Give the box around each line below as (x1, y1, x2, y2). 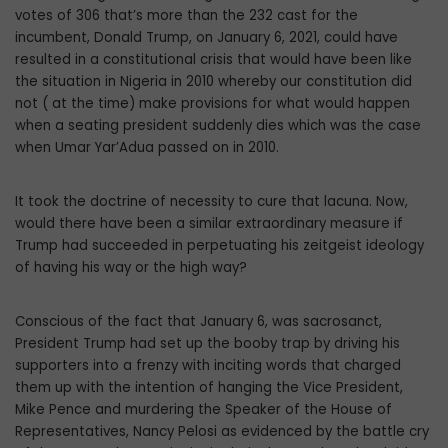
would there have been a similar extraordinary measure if (15, 214, 403, 234)
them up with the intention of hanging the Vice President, (15, 378, 403, 398)
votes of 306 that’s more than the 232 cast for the (15, 6, 358, 26)
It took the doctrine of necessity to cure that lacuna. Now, (15, 192, 408, 212)
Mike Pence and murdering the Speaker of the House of (15, 400, 392, 420)
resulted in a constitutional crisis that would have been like (15, 50, 412, 70)
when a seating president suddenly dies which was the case (15, 116, 421, 136)
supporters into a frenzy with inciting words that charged (15, 356, 401, 376)
